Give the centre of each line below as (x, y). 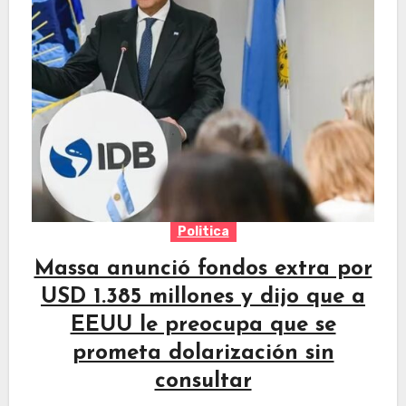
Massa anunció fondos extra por (203, 270)
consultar (203, 382)
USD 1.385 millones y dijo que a (203, 298)
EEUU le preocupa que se (203, 326)
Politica (203, 232)
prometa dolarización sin (203, 354)
